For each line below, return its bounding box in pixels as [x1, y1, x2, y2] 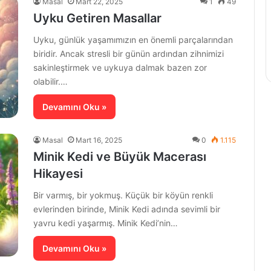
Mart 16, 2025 [76, 135, 122, 145]
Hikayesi [33, 166, 83, 181]
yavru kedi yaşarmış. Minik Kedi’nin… [33, 218, 178, 229]
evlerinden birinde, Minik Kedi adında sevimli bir [33, 204, 220, 215]
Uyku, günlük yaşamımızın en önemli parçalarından [33, 34, 233, 45]
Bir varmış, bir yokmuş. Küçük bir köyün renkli [33, 190, 213, 201]
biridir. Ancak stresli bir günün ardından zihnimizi [33, 48, 224, 59]
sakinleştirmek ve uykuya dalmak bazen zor [33, 62, 207, 73]
